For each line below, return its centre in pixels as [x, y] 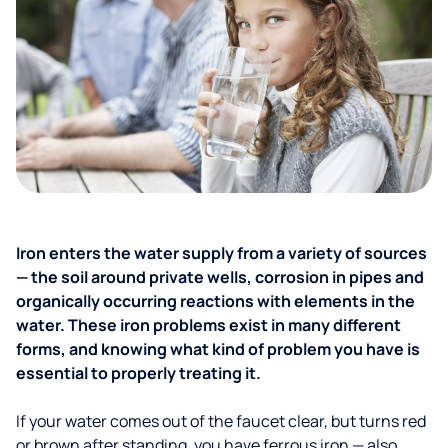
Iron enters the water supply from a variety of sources [221, 253]
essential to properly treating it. [138, 373]
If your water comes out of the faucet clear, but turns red [221, 421]
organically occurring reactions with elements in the [215, 301]
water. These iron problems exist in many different [208, 325]
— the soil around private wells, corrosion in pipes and [220, 277]
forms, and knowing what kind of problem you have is [218, 349]
